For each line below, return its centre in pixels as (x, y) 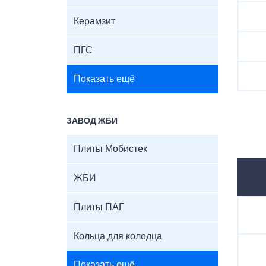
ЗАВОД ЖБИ (92, 121)
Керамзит (94, 21)
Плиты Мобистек (110, 149)
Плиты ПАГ (99, 207)
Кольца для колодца (118, 236)
